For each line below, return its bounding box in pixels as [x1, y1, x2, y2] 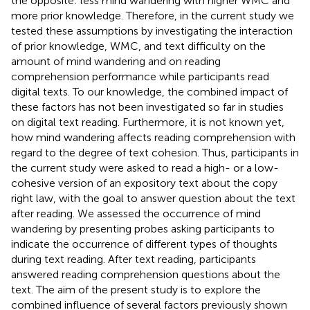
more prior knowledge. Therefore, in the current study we [11, 8, 294, 22]
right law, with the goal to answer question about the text [11, 191, 295, 205]
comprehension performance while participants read [11, 69, 269, 83]
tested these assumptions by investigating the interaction [11, 24, 293, 37]
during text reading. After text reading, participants [11, 252, 256, 266]
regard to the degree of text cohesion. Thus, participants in [11, 145, 299, 159]
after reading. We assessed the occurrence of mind [11, 206, 261, 220]
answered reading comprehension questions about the [11, 267, 280, 281]
